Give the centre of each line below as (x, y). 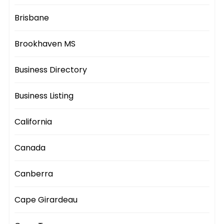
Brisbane (32, 18)
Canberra (34, 174)
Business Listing (44, 96)
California (33, 122)
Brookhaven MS (45, 44)
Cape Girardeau (46, 200)
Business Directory (51, 70)
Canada (30, 148)
